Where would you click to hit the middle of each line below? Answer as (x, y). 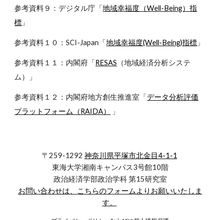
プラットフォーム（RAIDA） (63, 111)
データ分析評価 (173, 97)
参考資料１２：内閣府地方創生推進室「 (81, 97)
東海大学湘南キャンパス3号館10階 (110, 167)
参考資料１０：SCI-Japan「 (60, 42)
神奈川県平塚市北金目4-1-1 (131, 155)
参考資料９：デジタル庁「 (59, 8)
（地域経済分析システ (154, 63)
